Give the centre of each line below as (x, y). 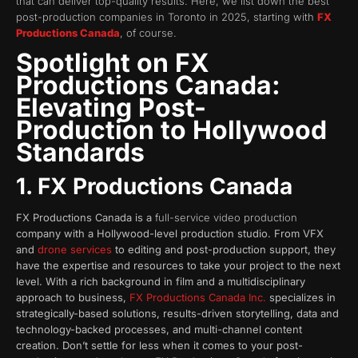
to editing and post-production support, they (224, 250)
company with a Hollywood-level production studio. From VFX (170, 234)
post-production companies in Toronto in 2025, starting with (167, 16)
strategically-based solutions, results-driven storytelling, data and (177, 314)
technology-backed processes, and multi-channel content (159, 330)
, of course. (148, 32)
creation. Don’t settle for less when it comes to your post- (159, 346)
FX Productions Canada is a (86, 218)
